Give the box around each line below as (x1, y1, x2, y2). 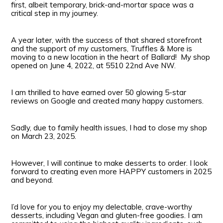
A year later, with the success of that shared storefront (11, 35, 203, 45)
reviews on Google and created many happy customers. (11, 96, 204, 106)
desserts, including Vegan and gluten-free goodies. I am (11, 211, 203, 221)
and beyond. (11, 175, 54, 185)
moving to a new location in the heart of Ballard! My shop (11, 52, 211, 62)
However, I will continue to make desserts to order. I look (11, 158, 208, 168)
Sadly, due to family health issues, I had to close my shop (11, 123, 208, 133)
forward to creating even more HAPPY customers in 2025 (11, 167, 212, 177)
